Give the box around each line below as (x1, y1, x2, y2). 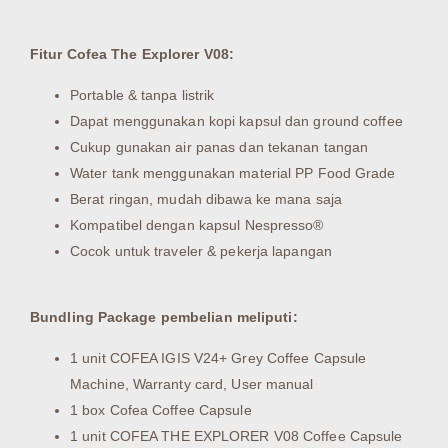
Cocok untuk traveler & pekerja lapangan (70, 242, 332, 259)
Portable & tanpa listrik (70, 86, 215, 103)
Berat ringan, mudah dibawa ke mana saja (70, 190, 342, 207)
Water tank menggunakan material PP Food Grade (70, 164, 396, 181)
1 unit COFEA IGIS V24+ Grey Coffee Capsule (70, 349, 367, 366)
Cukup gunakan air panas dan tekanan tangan (70, 138, 369, 155)
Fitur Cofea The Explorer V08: (30, 46, 234, 63)
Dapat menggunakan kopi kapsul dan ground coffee (70, 112, 403, 129)
